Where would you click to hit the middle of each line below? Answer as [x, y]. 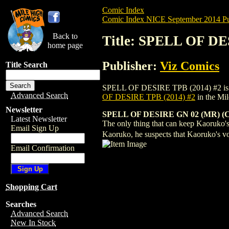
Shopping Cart [31, 187]
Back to [65, 36]
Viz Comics [190, 66]
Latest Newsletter [39, 119]
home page [65, 45]
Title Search [27, 65]
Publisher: [131, 66]
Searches [21, 204]
